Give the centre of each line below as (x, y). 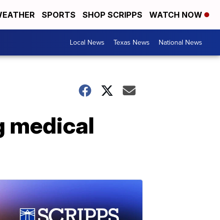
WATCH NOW (177, 15)
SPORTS (59, 15)
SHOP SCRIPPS (112, 15)
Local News (87, 42)
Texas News (132, 42)
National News (180, 42)
